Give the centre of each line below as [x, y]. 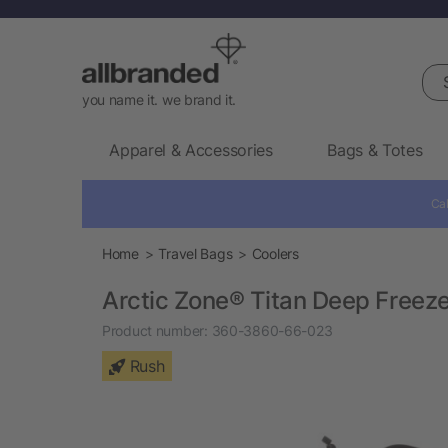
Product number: [155, 330]
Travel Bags [195, 253]
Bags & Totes [375, 149]
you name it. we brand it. [159, 99]
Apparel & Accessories [191, 149]
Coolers [275, 253]
